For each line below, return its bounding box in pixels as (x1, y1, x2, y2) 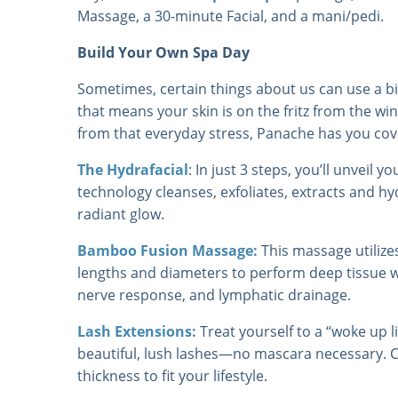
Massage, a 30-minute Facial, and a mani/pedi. (77, 5, 384, 26)
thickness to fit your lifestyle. (77, 365, 267, 386)
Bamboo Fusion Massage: (77, 240, 258, 260)
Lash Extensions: (77, 321, 196, 341)
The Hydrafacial (77, 159, 188, 179)
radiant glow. (77, 203, 164, 224)
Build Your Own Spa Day (77, 42, 250, 62)
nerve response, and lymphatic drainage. (77, 284, 351, 305)
